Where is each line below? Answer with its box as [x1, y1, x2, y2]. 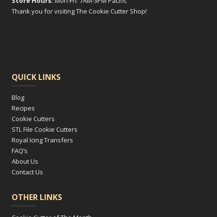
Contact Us [12, 168, 43, 176]
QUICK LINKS [12, 72, 61, 82]
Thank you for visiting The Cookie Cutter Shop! [12, 7, 147, 15]
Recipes [12, 104, 35, 112]
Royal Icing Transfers [12, 136, 73, 144]
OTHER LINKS [12, 192, 62, 202]
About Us [12, 157, 38, 166]
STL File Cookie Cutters [12, 125, 77, 134]
